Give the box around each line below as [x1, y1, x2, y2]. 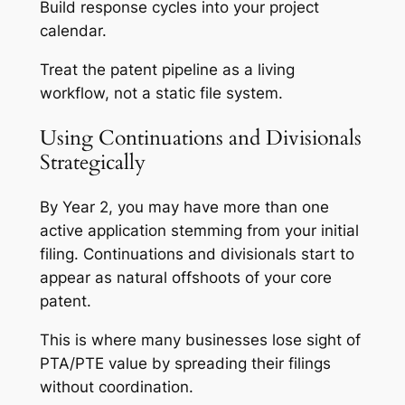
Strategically [39, 147, 146, 176]
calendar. [39, 21, 107, 40]
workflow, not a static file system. [39, 83, 283, 102]
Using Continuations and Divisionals [39, 123, 362, 152]
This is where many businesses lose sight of [39, 330, 361, 349]
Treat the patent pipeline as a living [39, 60, 295, 79]
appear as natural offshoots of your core [39, 268, 332, 287]
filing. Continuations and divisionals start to [39, 245, 354, 264]
